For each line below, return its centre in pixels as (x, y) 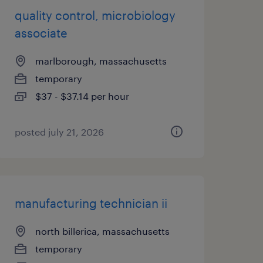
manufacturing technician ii (91, 203)
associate (41, 33)
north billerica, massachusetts (102, 231)
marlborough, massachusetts (101, 61)
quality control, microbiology (95, 15)
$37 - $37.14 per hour (82, 96)
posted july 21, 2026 (59, 132)
